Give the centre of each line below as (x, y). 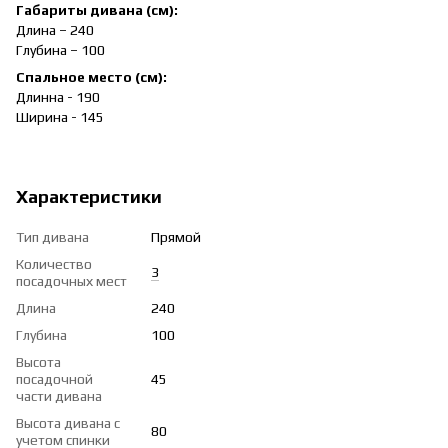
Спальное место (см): (91, 76)
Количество (54, 263)
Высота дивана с (68, 422)
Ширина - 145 (60, 116)
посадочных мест (71, 280)
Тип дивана (52, 236)
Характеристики (89, 196)
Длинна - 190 (58, 96)
